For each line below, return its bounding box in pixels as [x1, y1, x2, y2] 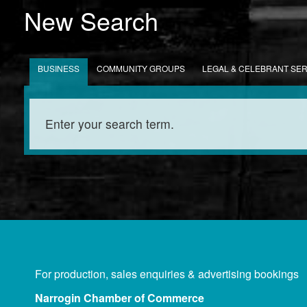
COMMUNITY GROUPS [97, 62, 185, 75]
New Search [24, 3, 158, 38]
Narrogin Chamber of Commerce [35, 289, 204, 306]
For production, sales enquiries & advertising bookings [35, 265, 299, 282]
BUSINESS [38, 62, 79, 75]
